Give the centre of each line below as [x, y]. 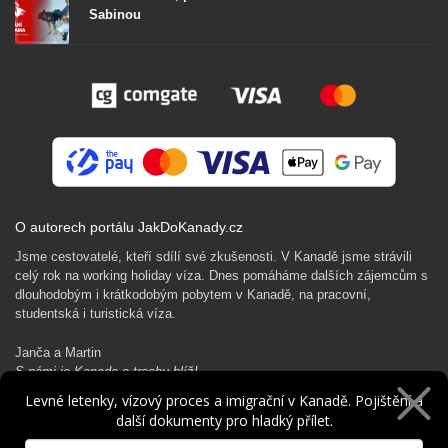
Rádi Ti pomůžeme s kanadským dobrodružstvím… [176, 420]
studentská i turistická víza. [95, 314]
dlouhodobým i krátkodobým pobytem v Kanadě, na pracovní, [193, 295]
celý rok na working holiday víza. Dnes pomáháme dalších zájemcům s [221, 276]
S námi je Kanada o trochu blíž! [106, 372]
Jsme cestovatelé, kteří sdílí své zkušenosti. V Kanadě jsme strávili [213, 257]
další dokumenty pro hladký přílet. [224, 420]
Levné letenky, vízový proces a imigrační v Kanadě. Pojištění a [224, 400]
